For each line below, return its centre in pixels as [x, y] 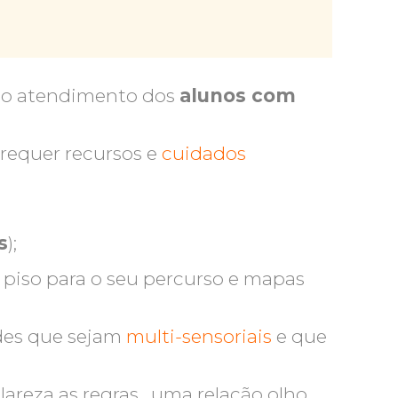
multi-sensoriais [199, 336]
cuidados [204, 153]
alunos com [238, 96]
